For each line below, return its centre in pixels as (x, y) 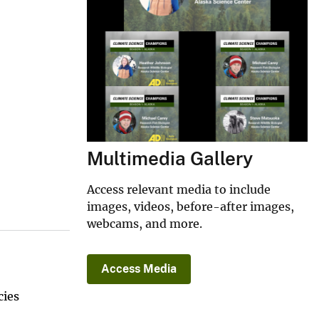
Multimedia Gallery (170, 158)
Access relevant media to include (179, 189)
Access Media (139, 268)
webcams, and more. (145, 223)
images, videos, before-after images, (190, 206)
